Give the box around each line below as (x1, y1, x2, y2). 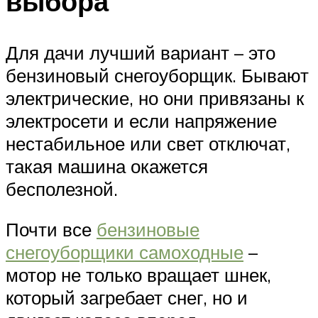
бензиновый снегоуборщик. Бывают (6, 63, 309, 87)
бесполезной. (6, 177, 118, 200)
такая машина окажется (6, 154, 208, 177)
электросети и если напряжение (6, 109, 277, 132)
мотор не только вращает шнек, (6, 263, 271, 287)
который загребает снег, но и (6, 286, 248, 309)
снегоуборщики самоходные (6, 241, 243, 264)
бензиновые (97, 218, 199, 241)
